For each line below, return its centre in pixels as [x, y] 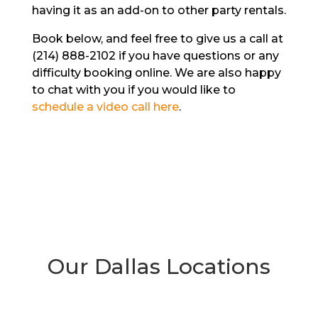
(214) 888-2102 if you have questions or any [155, 56]
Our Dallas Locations [159, 267]
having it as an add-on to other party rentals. [159, 10]
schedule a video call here [105, 107]
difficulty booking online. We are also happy [156, 73]
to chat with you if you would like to [133, 90]
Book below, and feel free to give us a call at [157, 39]
